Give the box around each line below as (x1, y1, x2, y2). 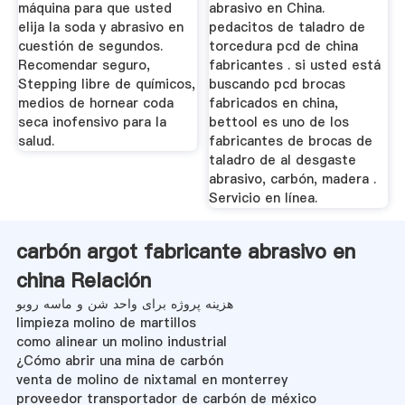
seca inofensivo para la (17, 113, 166, 132)
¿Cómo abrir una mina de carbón (15, 351, 223, 370)
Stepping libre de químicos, (17, 75, 195, 94)
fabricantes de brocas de (209, 132, 373, 151)
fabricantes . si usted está (209, 56, 381, 75)
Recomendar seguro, (17, 56, 150, 75)
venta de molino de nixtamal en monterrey (15, 370, 287, 389)
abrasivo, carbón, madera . (209, 170, 377, 189)
